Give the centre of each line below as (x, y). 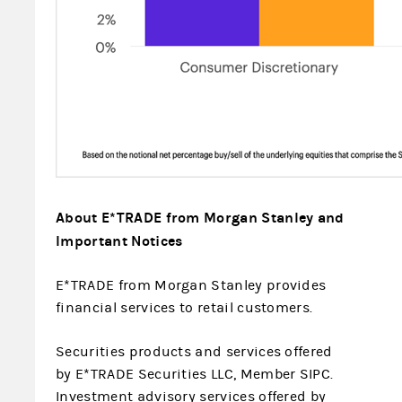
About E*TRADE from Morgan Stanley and (200, 218)
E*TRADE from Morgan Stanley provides (191, 285)
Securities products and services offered (194, 352)
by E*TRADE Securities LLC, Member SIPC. (195, 374)
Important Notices (119, 241)
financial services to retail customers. (184, 308)
